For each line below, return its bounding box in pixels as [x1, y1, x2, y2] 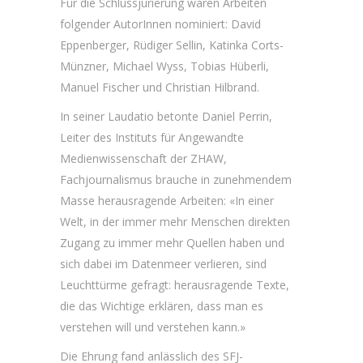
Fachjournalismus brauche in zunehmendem [60, 172, 292, 187]
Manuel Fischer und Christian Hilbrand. [60, 79, 259, 95]
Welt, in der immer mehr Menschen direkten [60, 214, 290, 229]
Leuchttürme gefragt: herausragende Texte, [60, 277, 289, 293]
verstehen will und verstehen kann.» [60, 319, 246, 335]
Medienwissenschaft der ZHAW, [60, 151, 227, 166]
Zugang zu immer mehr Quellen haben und [60, 235, 284, 250]
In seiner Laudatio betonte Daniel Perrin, [60, 109, 272, 124]
